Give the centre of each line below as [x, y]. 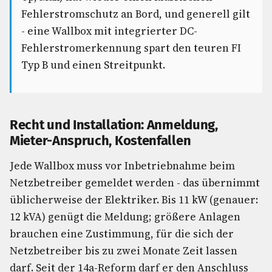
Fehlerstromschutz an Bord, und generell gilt [136, 14]
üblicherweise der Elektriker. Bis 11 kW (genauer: [134, 200]
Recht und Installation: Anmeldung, [114, 125]
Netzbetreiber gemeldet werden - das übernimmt [135, 183]
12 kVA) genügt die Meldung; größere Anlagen [125, 217]
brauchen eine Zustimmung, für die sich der [122, 234]
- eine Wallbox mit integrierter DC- [109, 31]
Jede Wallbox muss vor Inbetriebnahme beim [122, 166]
